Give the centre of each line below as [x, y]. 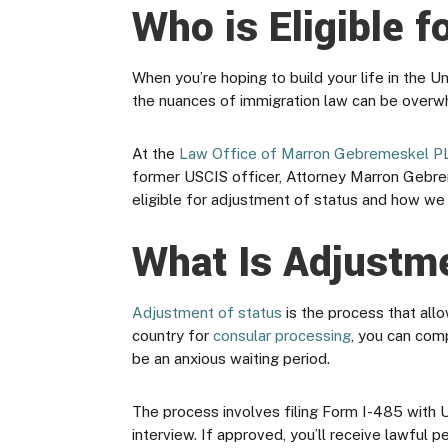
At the [153, 153]
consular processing [282, 335]
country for [172, 335]
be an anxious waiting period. [231, 358]
